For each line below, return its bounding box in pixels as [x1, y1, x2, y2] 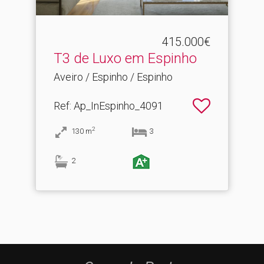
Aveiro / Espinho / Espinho [54, 70, 173, 83]
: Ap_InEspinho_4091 [70, 99, 163, 112]
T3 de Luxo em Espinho [54, 49, 197, 67]
